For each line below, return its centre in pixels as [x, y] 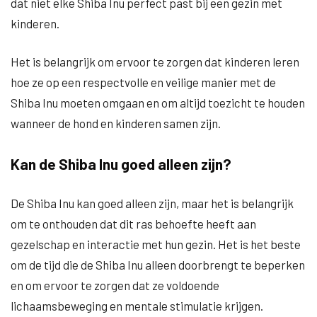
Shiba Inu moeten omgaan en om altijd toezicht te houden [158, 103]
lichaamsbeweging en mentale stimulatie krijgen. [137, 306]
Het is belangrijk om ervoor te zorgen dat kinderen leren [155, 62]
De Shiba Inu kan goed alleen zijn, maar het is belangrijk [152, 203]
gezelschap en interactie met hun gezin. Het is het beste [156, 244]
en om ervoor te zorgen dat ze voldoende [115, 285]
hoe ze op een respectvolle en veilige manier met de [143, 82]
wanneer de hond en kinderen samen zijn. [116, 123]
